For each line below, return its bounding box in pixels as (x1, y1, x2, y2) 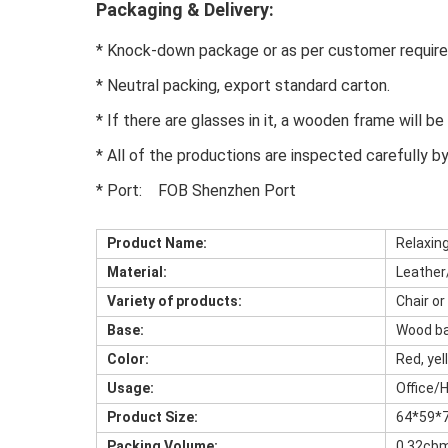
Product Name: (107, 235, 207, 252)
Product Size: (107, 409, 198, 426)
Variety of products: (107, 293, 242, 310)
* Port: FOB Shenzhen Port (96, 181, 296, 201)
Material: (107, 264, 167, 281)
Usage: (107, 380, 154, 397)
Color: (107, 351, 149, 368)
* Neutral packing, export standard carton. (96, 76, 390, 96)
